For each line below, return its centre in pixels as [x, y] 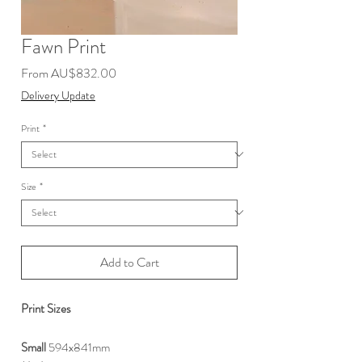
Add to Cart [129, 262]
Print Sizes [46, 308]
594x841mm [79, 347]
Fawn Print [63, 46]
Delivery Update [58, 95]
